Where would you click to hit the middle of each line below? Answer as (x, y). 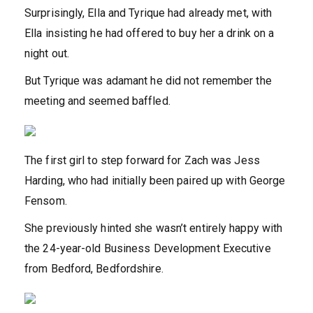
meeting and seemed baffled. (97, 101)
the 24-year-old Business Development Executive (148, 249)
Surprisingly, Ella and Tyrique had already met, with (148, 13)
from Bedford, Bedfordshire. (94, 269)
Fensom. (46, 201)
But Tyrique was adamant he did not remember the (148, 81)
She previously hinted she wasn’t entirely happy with (154, 228)
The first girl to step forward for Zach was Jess (142, 161)
